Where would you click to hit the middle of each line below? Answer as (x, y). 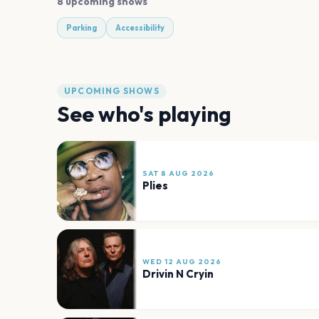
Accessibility (140, 27)
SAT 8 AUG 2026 (178, 174)
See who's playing (144, 114)
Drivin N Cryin (178, 274)
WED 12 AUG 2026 (182, 262)
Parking (82, 27)
